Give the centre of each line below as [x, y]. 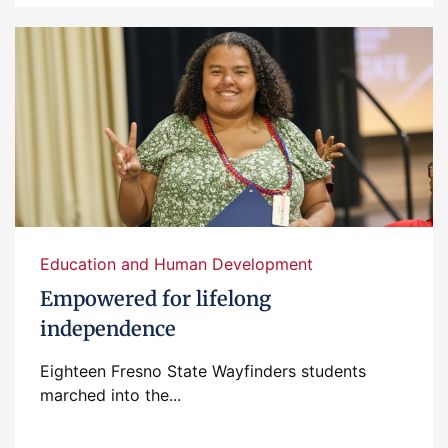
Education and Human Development [176, 264]
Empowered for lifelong [155, 298]
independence [108, 328]
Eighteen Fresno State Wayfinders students [203, 371]
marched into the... [110, 395]
